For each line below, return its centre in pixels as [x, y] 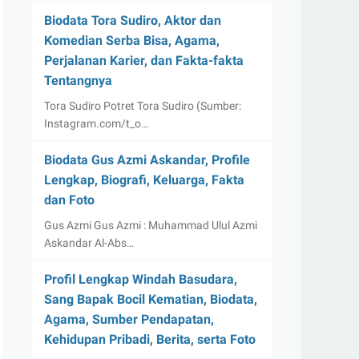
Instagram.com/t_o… [96, 123]
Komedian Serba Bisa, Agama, [132, 40]
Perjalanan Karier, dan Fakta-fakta [144, 61]
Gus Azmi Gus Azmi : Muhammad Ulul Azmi [151, 225]
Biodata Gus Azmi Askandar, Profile [147, 160]
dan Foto [69, 200]
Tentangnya [78, 81]
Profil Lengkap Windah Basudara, [141, 279]
